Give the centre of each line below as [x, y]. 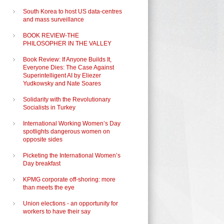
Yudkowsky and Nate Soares [62, 83]
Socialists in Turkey [49, 107]
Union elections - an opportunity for [70, 203]
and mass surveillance [53, 19]
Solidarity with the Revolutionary [67, 99]
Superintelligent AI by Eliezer [62, 75]
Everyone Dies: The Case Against [68, 67]
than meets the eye [49, 187]
